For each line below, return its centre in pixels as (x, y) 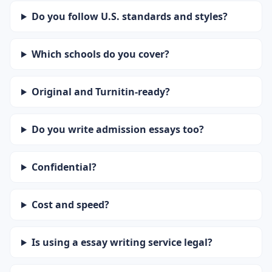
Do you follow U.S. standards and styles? (129, 16)
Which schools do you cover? (100, 54)
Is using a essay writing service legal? (122, 242)
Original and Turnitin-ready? (100, 92)
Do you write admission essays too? (117, 129)
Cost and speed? (70, 205)
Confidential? (64, 167)
